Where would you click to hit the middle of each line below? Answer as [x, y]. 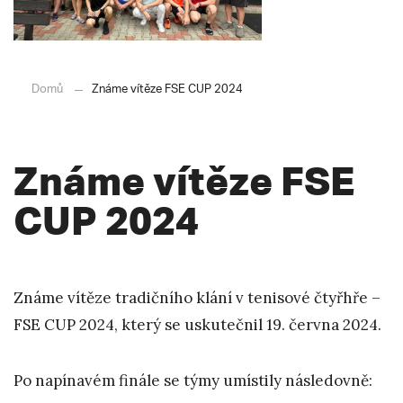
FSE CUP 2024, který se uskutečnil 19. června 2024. [197, 325]
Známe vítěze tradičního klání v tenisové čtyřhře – [197, 298]
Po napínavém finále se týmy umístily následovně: [193, 381]
